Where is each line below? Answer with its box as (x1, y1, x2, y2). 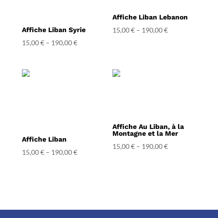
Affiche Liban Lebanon (112, 13, 188, 21)
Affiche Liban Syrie (21, 25, 86, 34)
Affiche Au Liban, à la (112, 122, 184, 130)
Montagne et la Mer (112, 129, 179, 137)
